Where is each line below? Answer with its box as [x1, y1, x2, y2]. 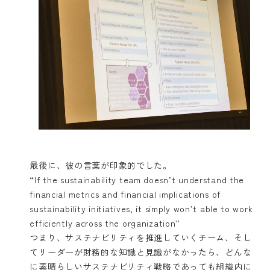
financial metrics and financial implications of [30, 187, 221, 201]
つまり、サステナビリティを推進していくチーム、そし [30, 231, 252, 244]
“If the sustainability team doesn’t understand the [30, 173, 245, 186]
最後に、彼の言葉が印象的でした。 [30, 159, 172, 172]
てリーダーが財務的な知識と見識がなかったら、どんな [30, 245, 252, 259]
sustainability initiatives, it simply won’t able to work [30, 202, 253, 215]
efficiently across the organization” [30, 216, 181, 230]
